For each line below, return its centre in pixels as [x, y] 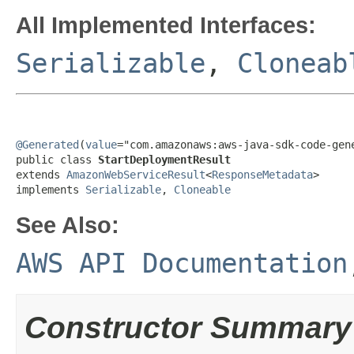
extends [41, 175]
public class [57, 160]
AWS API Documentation [182, 263]
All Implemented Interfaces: [166, 25]
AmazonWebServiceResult [136, 175]
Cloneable [202, 190]
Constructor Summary [188, 328]
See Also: [68, 225]
